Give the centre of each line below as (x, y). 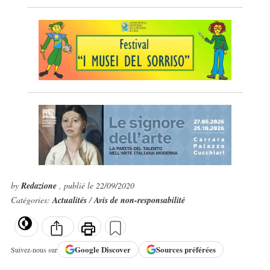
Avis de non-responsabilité (139, 200)
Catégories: (31, 200)
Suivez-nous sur (34, 249)
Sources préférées (186, 250)
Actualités (71, 200)
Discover (116, 250)
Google (88, 250)
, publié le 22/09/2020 (96, 185)
